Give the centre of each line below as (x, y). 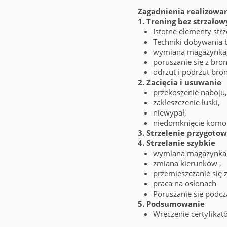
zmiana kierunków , (187, 163)
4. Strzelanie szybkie (177, 143)
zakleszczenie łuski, (186, 102)
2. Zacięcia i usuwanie (181, 82)
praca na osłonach (185, 183)
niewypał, (170, 112)
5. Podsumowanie (171, 204)
